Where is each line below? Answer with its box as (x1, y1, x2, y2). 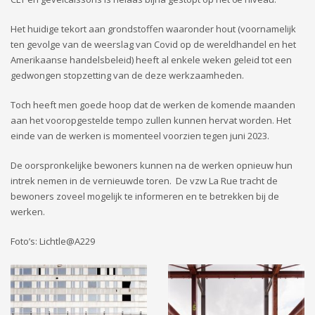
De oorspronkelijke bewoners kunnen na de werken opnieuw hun (11, 159, 292, 172)
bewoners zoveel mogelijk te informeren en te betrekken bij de (11, 190, 279, 203)
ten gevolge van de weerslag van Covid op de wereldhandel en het (11, 38, 296, 51)
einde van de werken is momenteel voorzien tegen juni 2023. (11, 129, 269, 143)
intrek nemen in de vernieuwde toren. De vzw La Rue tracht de (11, 174, 278, 188)
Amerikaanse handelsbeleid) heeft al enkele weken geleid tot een (11, 53, 292, 67)
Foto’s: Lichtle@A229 (11, 235, 95, 248)
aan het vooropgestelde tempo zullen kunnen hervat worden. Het (11, 114, 291, 127)
